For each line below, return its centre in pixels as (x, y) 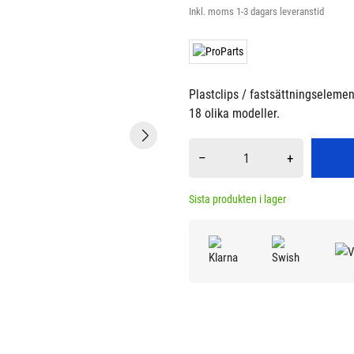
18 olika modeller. (234, 113)
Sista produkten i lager (237, 199)
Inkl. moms (213, 11)
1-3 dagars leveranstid (280, 11)
